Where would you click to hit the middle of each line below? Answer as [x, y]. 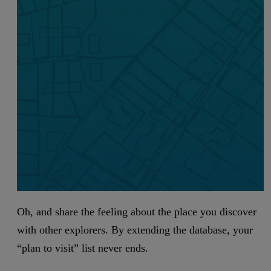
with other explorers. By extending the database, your [135, 230]
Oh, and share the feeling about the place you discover [137, 212]
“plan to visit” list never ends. [83, 248]
